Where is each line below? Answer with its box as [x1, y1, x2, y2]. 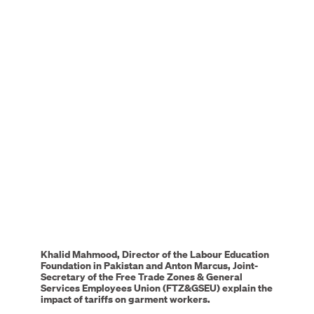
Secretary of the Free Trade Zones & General [41, 269, 243, 283]
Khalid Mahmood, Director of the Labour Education [41, 247, 269, 261]
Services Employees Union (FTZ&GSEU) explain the [41, 280, 273, 294]
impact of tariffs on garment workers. [41, 292, 210, 306]
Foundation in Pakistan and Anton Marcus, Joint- [41, 258, 258, 272]
